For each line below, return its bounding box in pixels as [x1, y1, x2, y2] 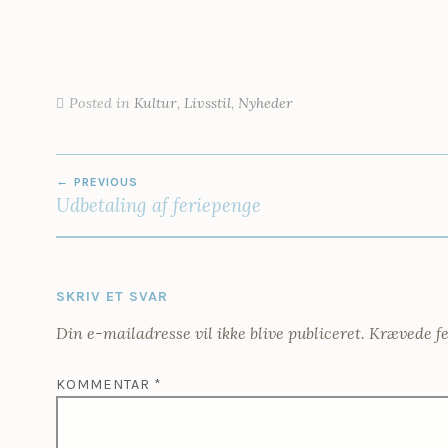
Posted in [69, 94, 134, 113]
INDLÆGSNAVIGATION [55, 154, 345, 184]
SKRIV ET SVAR [56, 288, 168, 306]
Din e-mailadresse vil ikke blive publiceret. [56, 323, 365, 344]
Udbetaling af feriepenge [56, 193, 261, 218]
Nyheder [238, 94, 293, 113]
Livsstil [184, 94, 231, 113]
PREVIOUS [74, 175, 138, 190]
